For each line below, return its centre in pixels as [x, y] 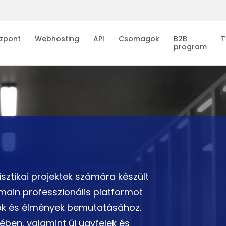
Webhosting [57, 39]
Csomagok [139, 39]
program [190, 47]
